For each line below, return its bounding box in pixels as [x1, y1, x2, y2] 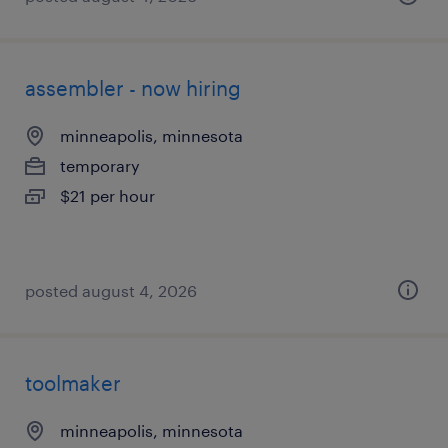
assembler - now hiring [25, 76, 241, 100]
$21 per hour [60, 186, 155, 205]
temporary [60, 156, 140, 175]
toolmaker [25, 371, 121, 395]
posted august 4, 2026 [25, 281, 197, 300]
